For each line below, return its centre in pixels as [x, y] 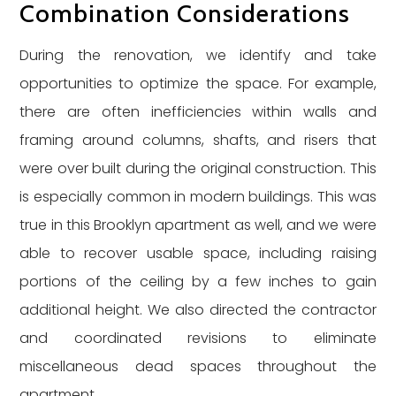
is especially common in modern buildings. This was [198, 197]
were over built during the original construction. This [198, 168]
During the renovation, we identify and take [198, 55]
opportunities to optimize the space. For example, [198, 84]
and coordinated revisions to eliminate [198, 338]
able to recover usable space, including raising [198, 253]
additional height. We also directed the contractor [198, 310]
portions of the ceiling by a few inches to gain [198, 282]
